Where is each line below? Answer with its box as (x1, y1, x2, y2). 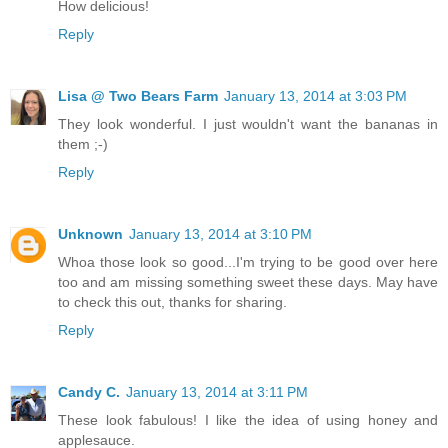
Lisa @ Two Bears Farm (58, 88, 218, 105)
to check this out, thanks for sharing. (58, 294, 287, 311)
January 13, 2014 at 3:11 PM (126, 384, 308, 400)
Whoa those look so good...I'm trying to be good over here (58, 254, 438, 271)
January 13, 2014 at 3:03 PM (224, 88, 407, 105)
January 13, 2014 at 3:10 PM (129, 226, 312, 243)
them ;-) (58, 136, 108, 153)
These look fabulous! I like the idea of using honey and (58, 412, 438, 428)
